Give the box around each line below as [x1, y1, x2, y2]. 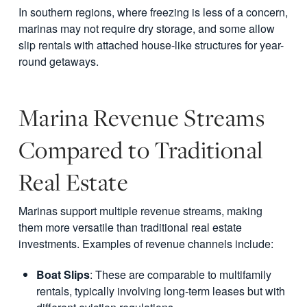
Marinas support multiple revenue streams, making [18, 203, 262, 219]
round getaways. [18, 53, 99, 70]
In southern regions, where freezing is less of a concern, [18, 4, 288, 21]
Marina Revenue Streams [18, 101, 265, 134]
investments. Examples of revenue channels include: [18, 236, 273, 252]
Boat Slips [36, 267, 90, 283]
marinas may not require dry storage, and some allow [18, 21, 275, 37]
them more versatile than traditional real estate [18, 219, 242, 236]
